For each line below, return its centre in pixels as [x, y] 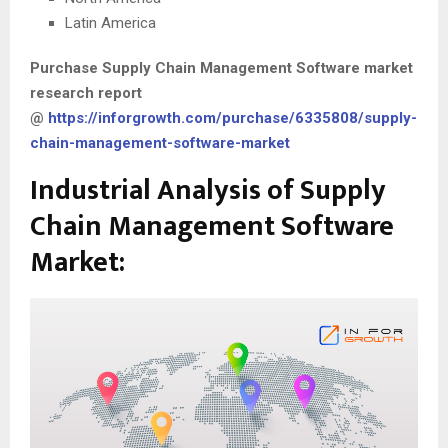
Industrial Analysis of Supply [208, 191]
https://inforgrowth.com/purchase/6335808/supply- [232, 118]
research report [86, 93]
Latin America [110, 23]
